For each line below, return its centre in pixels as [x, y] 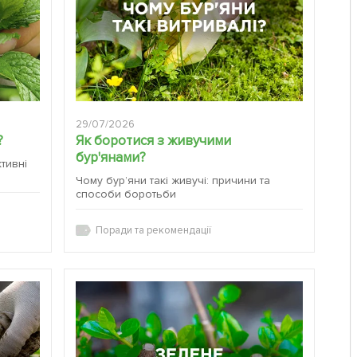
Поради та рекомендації [153, 231]
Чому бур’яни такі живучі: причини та [173, 181]
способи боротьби [126, 194]
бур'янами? [111, 158]
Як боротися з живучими [153, 141]
